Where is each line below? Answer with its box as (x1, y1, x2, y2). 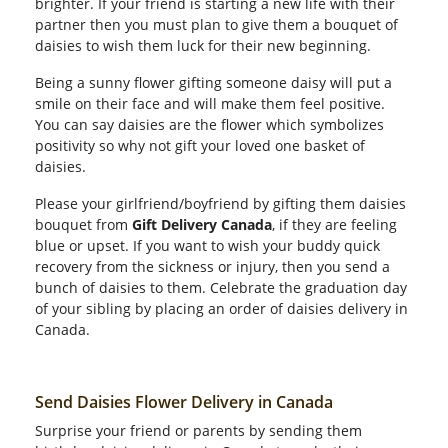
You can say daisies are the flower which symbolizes (35, 115, 384, 134)
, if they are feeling (272, 215, 397, 234)
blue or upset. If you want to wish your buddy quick (35, 236, 380, 255)
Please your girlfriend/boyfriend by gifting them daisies (35, 194, 406, 213)
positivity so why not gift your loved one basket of (35, 136, 365, 155)
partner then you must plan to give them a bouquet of (35, 15, 398, 34)
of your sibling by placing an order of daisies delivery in (35, 299, 408, 318)
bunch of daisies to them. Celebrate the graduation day (35, 278, 407, 297)
